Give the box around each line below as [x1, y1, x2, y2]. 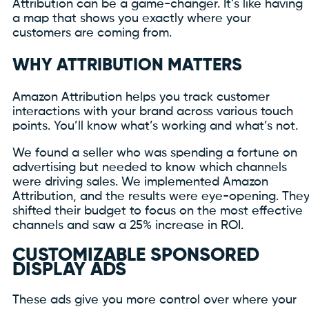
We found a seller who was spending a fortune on [12, 146, 297, 159]
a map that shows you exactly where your [12, 12, 251, 26]
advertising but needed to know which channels [12, 161, 287, 174]
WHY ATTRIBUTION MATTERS [12, 57, 242, 74]
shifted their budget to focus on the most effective [12, 204, 303, 217]
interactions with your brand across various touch [12, 105, 293, 118]
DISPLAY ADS [12, 261, 126, 280]
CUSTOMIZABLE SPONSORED [12, 246, 259, 266]
